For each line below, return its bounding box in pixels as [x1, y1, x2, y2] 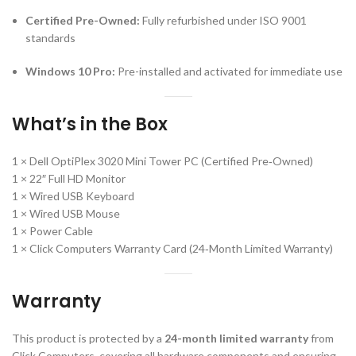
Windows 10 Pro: [25, 64, 115, 79]
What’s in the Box [12, 112, 168, 137]
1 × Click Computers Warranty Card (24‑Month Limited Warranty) [12, 242, 333, 256]
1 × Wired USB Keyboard [12, 189, 134, 203]
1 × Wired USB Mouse [12, 207, 120, 221]
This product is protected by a [12, 331, 164, 346]
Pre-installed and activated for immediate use [115, 64, 342, 79]
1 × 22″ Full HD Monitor [12, 172, 126, 186]
